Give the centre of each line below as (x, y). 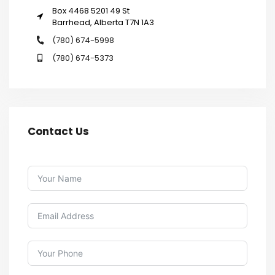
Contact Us (58, 131)
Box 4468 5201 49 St (91, 10)
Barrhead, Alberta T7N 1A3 (103, 22)
